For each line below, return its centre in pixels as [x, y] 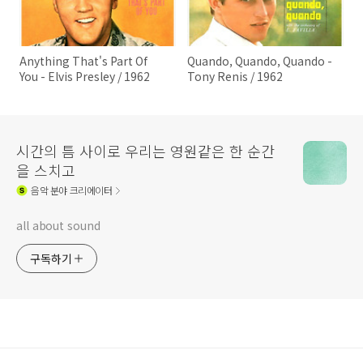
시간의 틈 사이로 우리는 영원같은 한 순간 [145, 150]
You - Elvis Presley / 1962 [85, 77]
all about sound [58, 225]
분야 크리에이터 [80, 190]
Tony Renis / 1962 [235, 77]
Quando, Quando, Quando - [260, 61]
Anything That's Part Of [83, 61]
